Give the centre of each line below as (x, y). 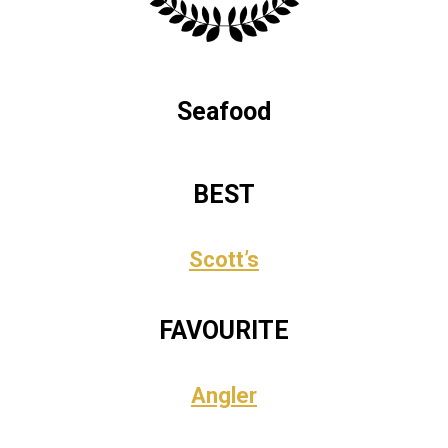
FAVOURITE (224, 330)
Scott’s (224, 259)
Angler (224, 395)
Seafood (224, 111)
